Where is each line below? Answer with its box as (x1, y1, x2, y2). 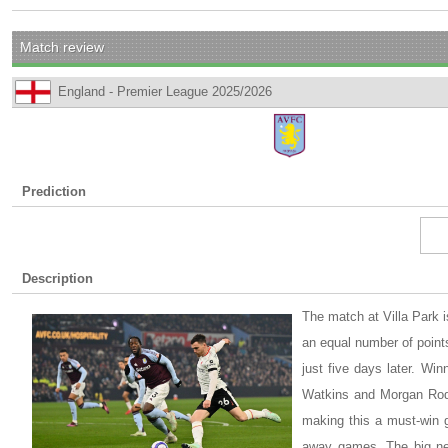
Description (22, 271, 93, 286)
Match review (20, 39, 104, 55)
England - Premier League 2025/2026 (58, 84, 272, 99)
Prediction (22, 184, 86, 199)
